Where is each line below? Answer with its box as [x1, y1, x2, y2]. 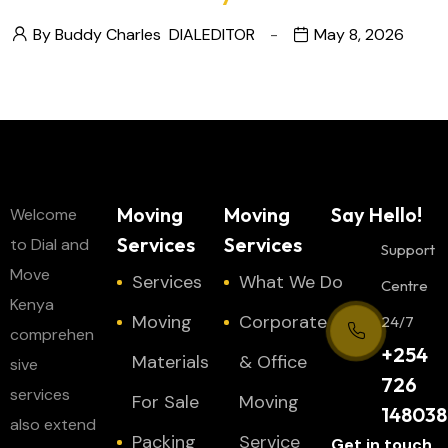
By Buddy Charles [33, 24, 161, 45]
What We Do [239, 270, 343, 294]
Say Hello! [331, 202, 422, 227]
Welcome [10, 204, 77, 225]
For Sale [132, 390, 199, 414]
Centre [381, 276, 428, 295]
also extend [10, 414, 96, 435]
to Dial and [10, 234, 89, 255]
